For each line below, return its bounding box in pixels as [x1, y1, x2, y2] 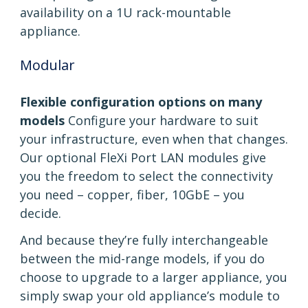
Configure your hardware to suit [65, 112, 258, 129]
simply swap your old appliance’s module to [20, 287, 280, 305]
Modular [20, 56, 75, 75]
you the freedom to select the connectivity [20, 168, 273, 185]
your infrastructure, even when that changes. [20, 131, 288, 148]
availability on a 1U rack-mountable [20, 4, 231, 21]
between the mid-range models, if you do [20, 250, 265, 267]
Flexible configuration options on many [20, 93, 262, 111]
